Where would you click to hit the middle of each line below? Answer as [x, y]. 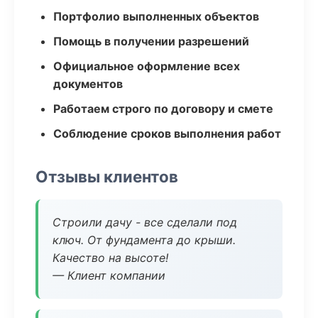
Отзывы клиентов [107, 176]
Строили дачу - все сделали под [145, 222]
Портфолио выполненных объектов [156, 16]
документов [88, 84]
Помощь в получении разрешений [151, 41]
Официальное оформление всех [147, 66]
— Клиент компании [109, 275]
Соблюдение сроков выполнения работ [167, 133]
